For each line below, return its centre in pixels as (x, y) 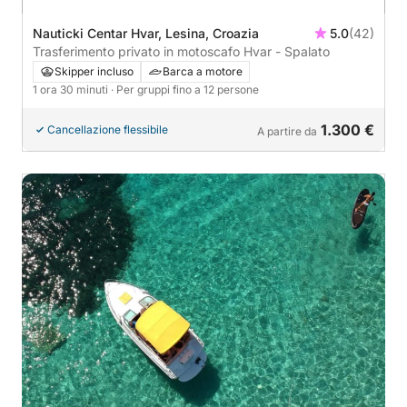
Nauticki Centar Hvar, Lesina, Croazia (146, 34)
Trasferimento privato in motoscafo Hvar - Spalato (181, 52)
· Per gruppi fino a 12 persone (185, 90)
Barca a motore (203, 72)
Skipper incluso (94, 72)
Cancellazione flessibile (108, 130)
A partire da (287, 132)
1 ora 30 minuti (72, 90)
